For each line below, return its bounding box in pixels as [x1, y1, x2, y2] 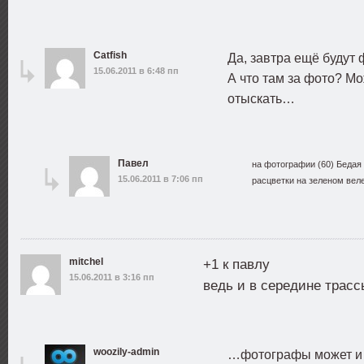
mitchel [69, 256, 103, 267]
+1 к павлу [203, 257, 270, 272]
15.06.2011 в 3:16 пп [69, 272, 154, 282]
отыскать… [227, 92, 295, 106]
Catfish [93, 50, 127, 61]
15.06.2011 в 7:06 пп [118, 174, 203, 184]
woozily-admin [93, 346, 159, 357]
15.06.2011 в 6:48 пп [93, 66, 179, 76]
